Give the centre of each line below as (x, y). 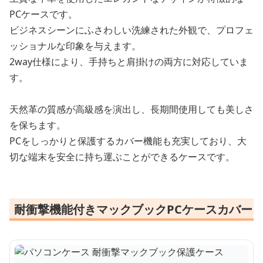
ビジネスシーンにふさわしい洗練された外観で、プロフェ (131, 30)
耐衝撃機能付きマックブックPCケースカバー (133, 209)
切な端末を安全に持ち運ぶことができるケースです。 (122, 156)
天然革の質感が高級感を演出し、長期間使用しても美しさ (131, 109)
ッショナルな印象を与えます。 (75, 45)
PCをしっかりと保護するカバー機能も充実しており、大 (128, 141)
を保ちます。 (38, 125)
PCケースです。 (43, 14)
